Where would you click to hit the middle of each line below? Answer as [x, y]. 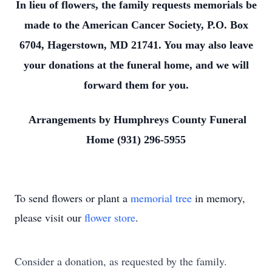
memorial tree [161, 198]
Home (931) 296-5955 [136, 140]
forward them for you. [136, 85]
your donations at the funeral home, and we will [136, 65]
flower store [110, 217]
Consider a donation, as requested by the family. [121, 261]
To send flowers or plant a [73, 198]
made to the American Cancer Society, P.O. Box [136, 25]
